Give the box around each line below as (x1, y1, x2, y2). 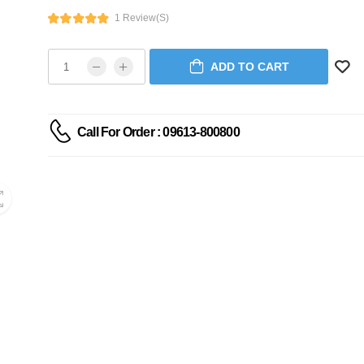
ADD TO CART (210, 60, 289, 74)
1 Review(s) (114, 12, 169, 24)
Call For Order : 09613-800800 (77, 124, 240, 139)
